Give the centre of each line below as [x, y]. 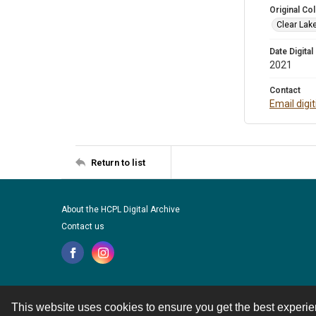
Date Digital [291, 51]
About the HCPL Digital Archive [121, 209]
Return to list [118, 162]
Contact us [83, 226]
